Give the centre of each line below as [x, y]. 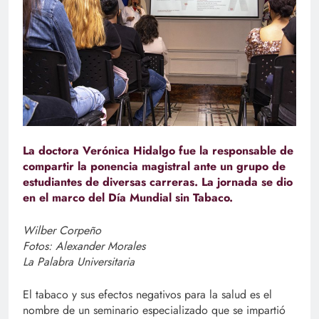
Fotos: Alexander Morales [84, 246]
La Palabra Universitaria [79, 262]
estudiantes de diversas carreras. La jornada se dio [158, 182]
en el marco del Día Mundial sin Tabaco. [128, 198]
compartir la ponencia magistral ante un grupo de [154, 167]
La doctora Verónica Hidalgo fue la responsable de [158, 151]
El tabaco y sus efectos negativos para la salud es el [147, 295]
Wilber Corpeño [62, 231]
